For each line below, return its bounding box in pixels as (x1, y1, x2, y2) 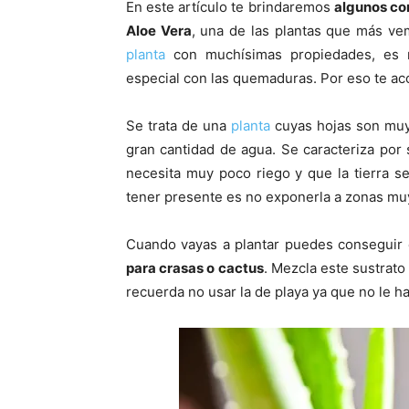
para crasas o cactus (126, 259, 264, 277)
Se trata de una (126, 117, 232, 134)
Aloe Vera (126, 22, 192, 39)
